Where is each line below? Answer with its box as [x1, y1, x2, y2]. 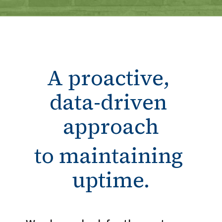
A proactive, [47, 63, 170, 93]
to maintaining [34, 141, 183, 170]
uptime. [72, 165, 150, 195]
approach [62, 111, 159, 141]
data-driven [50, 87, 167, 117]
